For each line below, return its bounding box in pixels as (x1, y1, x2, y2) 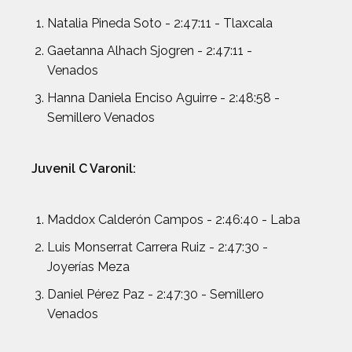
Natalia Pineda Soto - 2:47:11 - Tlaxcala (47, 16, 273, 31)
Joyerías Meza (47, 259, 130, 274)
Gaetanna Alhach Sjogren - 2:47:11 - (47, 43, 252, 58)
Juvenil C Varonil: (31, 161, 136, 176)
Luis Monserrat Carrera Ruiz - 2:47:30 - (47, 240, 268, 255)
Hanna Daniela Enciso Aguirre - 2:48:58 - (47, 90, 280, 105)
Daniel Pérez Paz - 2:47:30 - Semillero (47, 287, 264, 302)
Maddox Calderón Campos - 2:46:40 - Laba (47, 212, 300, 227)
